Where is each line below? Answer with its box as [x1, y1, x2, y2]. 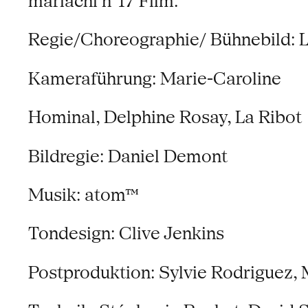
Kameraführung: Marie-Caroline [27, 68, 281, 89]
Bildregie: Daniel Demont [27, 146, 228, 166]
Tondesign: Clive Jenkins [27, 223, 224, 244]
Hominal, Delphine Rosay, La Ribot [27, 107, 302, 128]
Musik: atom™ [27, 185, 139, 205]
